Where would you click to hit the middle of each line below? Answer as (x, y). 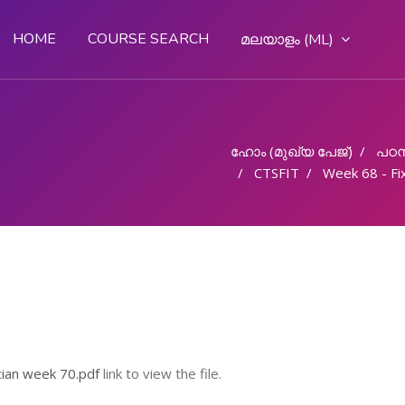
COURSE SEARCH (149, 39)
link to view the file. (160, 373)
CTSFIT (277, 173)
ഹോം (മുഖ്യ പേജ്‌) (292, 151)
